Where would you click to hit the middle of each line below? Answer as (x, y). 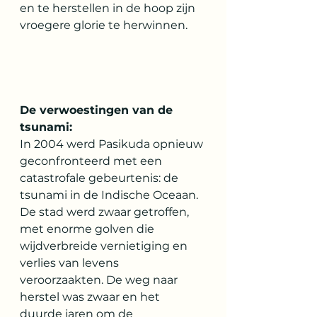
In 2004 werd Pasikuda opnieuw (113, 144)
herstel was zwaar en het (91, 297)
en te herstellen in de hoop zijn (109, 8)
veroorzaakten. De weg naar (100, 280)
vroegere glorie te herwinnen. (104, 25)
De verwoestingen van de (98, 110)
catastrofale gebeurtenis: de (100, 178)
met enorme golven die (88, 229)
